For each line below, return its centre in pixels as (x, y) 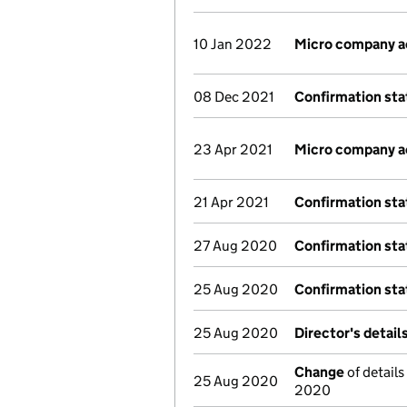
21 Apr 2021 (231, 202)
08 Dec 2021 (234, 97)
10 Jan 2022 (233, 44)
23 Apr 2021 (233, 149)
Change (319, 372)
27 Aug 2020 (235, 246)
